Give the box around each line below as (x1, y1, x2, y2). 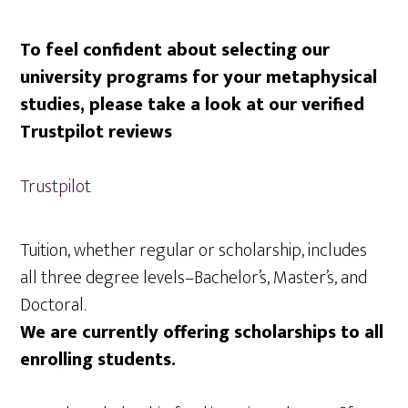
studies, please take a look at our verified (20, 89, 365, 120)
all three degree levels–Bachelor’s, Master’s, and (20, 262, 368, 293)
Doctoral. (20, 290, 87, 321)
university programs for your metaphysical (20, 62, 378, 93)
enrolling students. (20, 344, 177, 375)
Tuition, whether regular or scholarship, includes (20, 235, 368, 266)
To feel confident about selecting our (20, 35, 331, 66)
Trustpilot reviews (20, 117, 173, 148)
